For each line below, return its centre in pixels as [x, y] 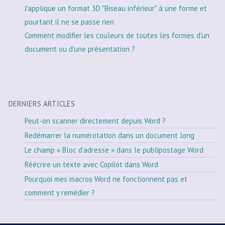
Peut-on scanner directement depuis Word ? [95, 121]
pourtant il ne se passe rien [69, 22]
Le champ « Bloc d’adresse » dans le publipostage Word [114, 150]
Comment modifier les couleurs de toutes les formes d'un [117, 35]
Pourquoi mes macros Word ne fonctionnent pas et [106, 179]
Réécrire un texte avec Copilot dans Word [91, 164]
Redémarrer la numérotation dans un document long [109, 135]
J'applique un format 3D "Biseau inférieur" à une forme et [116, 8]
